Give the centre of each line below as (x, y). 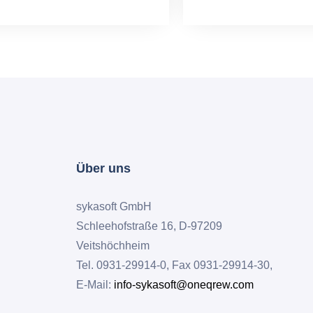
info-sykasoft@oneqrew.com (184, 285)
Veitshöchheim (113, 246)
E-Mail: (95, 285)
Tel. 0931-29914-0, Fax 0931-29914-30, (174, 265)
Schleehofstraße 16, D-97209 (149, 226)
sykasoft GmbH (114, 207)
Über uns (103, 169)
